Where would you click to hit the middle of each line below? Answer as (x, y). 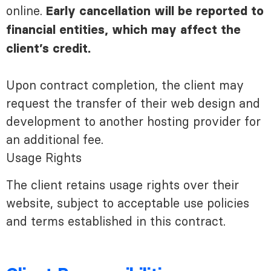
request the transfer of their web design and (133, 104)
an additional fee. (55, 140)
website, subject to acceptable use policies (128, 203)
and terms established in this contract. (116, 221)
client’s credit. (48, 49)
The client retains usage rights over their (122, 185)
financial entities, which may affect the (123, 31)
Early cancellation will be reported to (155, 12)
